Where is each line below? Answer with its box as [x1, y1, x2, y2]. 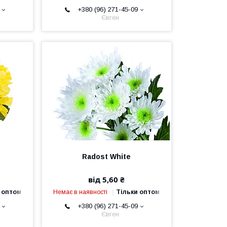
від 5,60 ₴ [88, 174, 125, 184]
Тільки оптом [116, 188, 160, 196]
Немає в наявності [53, 188, 108, 196]
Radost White [82, 153, 131, 161]
